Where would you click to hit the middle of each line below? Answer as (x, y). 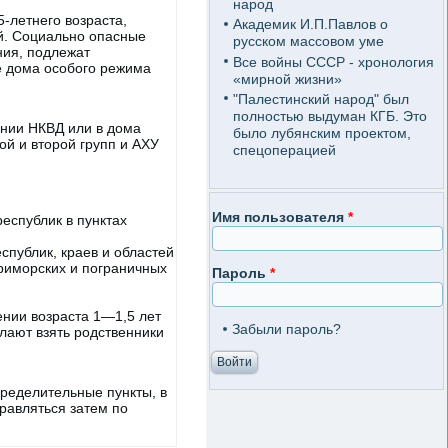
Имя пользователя (280, 217)
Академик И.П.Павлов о (310, 24)
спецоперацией (284, 149)
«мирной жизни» (287, 78)
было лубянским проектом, (321, 132)
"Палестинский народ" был (320, 98)
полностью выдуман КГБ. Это (329, 115)
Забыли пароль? (286, 329)
